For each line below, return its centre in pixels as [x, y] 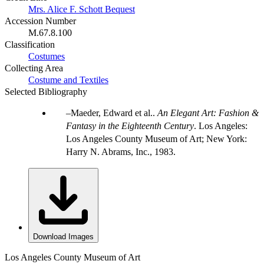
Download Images [63, 236]
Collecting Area [34, 68]
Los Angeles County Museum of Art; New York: [156, 138]
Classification [30, 44]
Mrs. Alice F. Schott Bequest [82, 9]
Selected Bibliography [46, 91]
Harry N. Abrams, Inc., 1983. [121, 151]
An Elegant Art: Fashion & [208, 113]
